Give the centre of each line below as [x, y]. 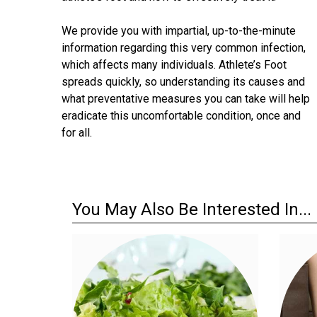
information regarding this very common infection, [184, 47]
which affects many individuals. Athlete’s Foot [174, 64]
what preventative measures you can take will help [186, 98]
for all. [77, 132]
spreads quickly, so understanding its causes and [183, 81]
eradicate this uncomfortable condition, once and [181, 115]
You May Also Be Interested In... [192, 209]
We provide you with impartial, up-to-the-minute [179, 30]
